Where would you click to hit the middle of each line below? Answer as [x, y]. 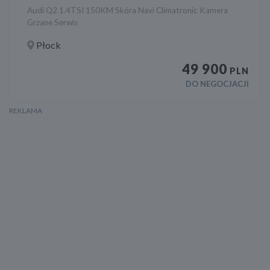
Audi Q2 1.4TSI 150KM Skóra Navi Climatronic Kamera [128, 11]
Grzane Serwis [53, 23]
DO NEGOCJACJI [217, 84]
